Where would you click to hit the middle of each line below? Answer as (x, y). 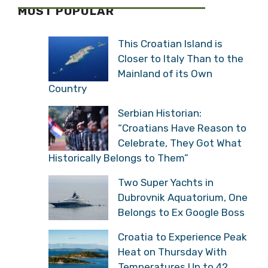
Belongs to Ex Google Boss (181, 212)
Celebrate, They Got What (180, 143)
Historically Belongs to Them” (118, 158)
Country (68, 88)
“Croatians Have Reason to (182, 128)
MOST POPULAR (66, 11)
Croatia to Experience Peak (182, 237)
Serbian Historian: (160, 113)
